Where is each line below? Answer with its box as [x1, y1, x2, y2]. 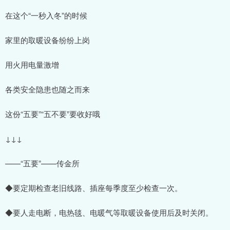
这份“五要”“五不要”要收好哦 [5, 108, 100, 120]
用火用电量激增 [5, 59, 59, 70]
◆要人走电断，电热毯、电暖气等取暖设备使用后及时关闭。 [5, 207, 213, 218]
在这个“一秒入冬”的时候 [5, 10, 87, 21]
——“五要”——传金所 [5, 158, 80, 169]
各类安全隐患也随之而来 [5, 84, 90, 95]
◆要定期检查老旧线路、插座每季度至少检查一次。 [5, 182, 182, 194]
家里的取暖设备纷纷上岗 [5, 34, 90, 46]
